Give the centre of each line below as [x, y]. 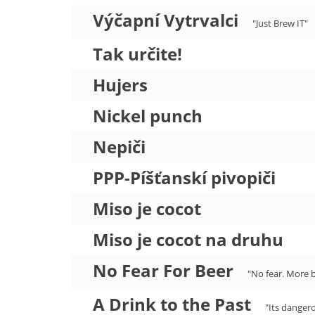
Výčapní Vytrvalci [166, 20]
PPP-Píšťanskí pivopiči [184, 178]
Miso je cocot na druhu [188, 239]
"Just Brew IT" [280, 23]
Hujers [120, 85]
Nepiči [119, 147]
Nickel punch [148, 116]
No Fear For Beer [163, 270]
